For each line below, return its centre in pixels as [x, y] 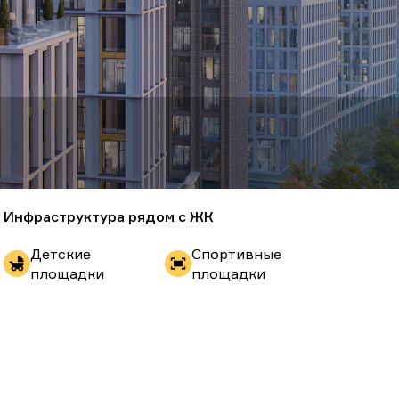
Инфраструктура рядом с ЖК [109, 216]
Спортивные [236, 254]
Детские [61, 254]
